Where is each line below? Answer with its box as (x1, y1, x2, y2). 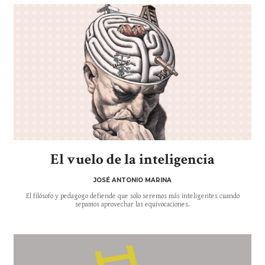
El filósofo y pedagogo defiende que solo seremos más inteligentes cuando (25, 192, 240, 201)
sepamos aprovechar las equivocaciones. (75, 201, 190, 209)
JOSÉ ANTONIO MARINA (93, 176, 172, 185)
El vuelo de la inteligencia (50, 150, 215, 170)
